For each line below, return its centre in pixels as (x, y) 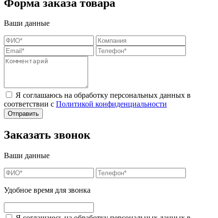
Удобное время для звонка (47, 190)
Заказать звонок (47, 135)
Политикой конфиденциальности (111, 104)
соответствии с (30, 104)
